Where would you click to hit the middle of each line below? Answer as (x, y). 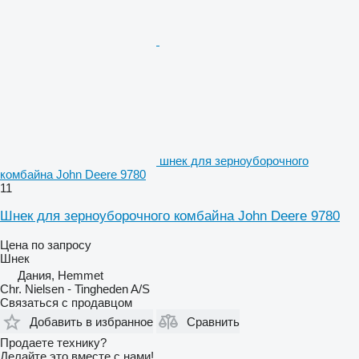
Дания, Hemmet (61, 275)
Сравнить (213, 321)
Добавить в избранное (91, 321)
